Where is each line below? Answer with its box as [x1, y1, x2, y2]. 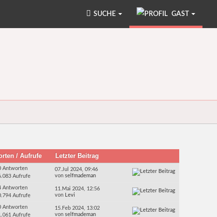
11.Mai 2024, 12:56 [55, 186, 100, 192]
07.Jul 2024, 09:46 [55, 167, 98, 172]
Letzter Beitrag [55, 152, 101, 160]
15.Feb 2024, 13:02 [55, 205, 100, 211]
